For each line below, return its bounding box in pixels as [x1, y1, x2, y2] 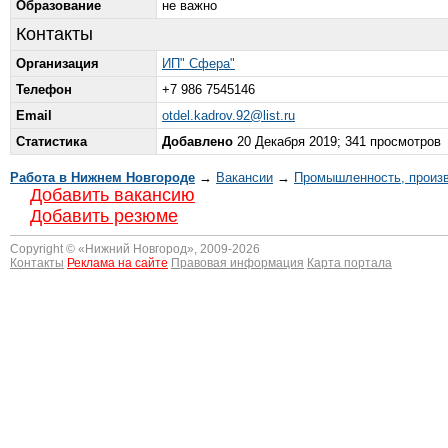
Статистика [16, 134, 87, 149]
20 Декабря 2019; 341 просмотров [233, 134, 441, 149]
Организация [16, 56, 99, 71]
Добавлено [162, 134, 233, 149]
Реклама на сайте [67, 256, 168, 270]
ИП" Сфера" [162, 56, 235, 71]
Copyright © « [10, 242, 85, 256]
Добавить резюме [30, 206, 178, 226]
